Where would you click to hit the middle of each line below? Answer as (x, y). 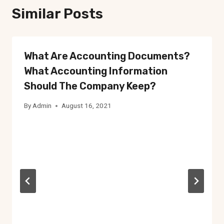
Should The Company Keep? (90, 86)
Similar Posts (57, 14)
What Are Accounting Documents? (107, 56)
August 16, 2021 (87, 106)
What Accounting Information (96, 71)
